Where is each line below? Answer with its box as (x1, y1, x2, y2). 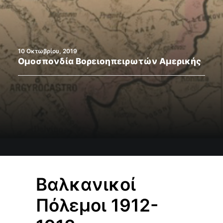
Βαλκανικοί (36, 174, 136, 195)
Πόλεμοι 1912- (36, 195, 158, 216)
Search (96, 33, 146, 50)
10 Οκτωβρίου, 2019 (18, 47, 77, 55)
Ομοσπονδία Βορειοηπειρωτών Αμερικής (18, 56, 201, 66)
